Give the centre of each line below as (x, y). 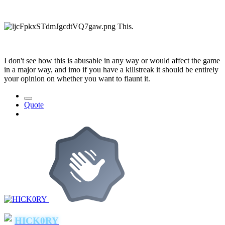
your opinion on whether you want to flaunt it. (77, 79)
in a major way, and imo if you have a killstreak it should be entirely (111, 70)
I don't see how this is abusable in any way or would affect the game (112, 61)
